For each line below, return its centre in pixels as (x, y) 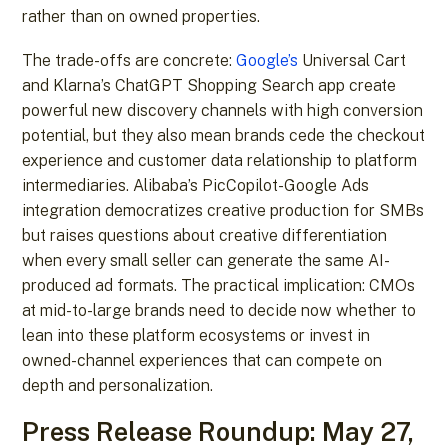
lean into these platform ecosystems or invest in (196, 335)
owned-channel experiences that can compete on (202, 360)
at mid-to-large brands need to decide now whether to (219, 310)
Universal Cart (352, 60)
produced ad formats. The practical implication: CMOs (219, 285)
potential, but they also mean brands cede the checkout (224, 135)
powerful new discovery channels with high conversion (223, 110)
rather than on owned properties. (141, 16)
